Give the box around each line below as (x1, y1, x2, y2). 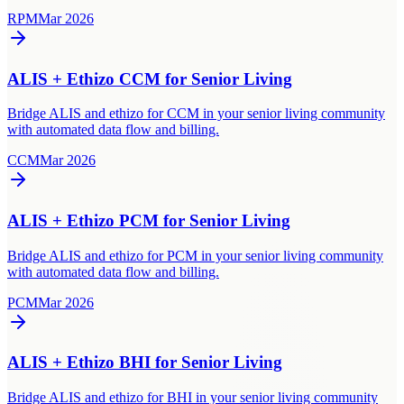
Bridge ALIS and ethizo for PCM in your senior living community (7, 247, 383, 263)
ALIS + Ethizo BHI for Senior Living (7, 353, 282, 372)
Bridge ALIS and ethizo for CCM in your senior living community (7, 106, 385, 122)
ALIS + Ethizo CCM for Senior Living (7, 69, 292, 88)
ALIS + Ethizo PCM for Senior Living (7, 211, 290, 231)
